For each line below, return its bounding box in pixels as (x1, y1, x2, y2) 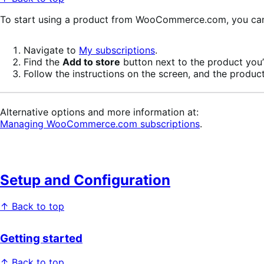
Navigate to (24, 44, 79, 56)
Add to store (62, 55, 120, 68)
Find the (24, 55, 62, 68)
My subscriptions (79, 44, 155, 56)
